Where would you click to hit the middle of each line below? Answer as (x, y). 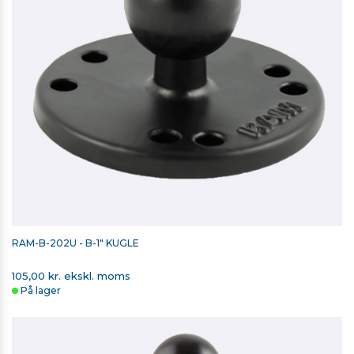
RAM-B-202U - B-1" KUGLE (75, 243)
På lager (41, 291)
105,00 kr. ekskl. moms (71, 276)
